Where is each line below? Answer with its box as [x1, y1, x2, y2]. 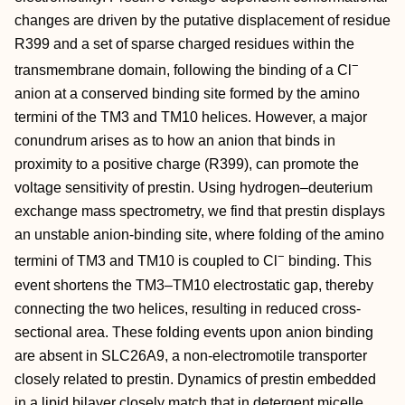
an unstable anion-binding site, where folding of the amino [14, 227, 384, 243]
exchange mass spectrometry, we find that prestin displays [14, 203, 385, 220]
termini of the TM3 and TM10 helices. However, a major [14, 109, 367, 126]
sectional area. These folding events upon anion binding [14, 324, 373, 340]
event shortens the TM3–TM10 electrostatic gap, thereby [14, 277, 373, 293]
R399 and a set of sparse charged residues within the [14, 36, 354, 52]
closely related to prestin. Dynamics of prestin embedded [14, 371, 376, 387]
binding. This [285, 253, 372, 269]
